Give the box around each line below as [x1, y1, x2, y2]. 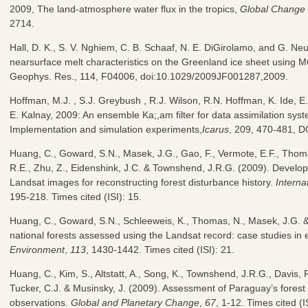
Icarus [202, 123, 229, 135]
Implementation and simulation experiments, [10, 123, 202, 135]
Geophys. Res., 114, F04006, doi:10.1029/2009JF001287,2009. [10, 70, 288, 82]
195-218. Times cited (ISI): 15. [10, 190, 142, 202]
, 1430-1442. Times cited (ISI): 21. [86, 243, 234, 255]
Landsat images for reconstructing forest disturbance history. [10, 176, 276, 188]
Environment [10, 243, 65, 255]
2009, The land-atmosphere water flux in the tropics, [10, 3, 240, 14]
